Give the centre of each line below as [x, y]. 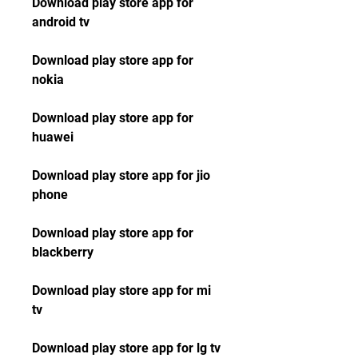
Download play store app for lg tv [126, 348]
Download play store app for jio [121, 175]
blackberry [63, 252]
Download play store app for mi [121, 290]
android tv [61, 22]
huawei [53, 137]
